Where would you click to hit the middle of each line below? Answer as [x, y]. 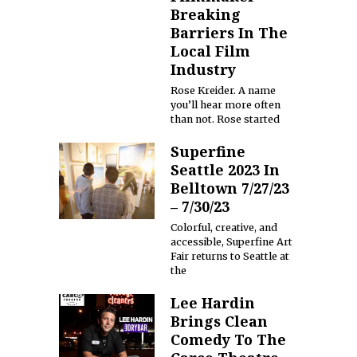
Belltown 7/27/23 [230, 188]
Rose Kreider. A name [223, 90]
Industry [203, 69]
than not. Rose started [225, 119]
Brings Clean [219, 321]
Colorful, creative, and [224, 227]
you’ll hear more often [226, 104]
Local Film [210, 51]
